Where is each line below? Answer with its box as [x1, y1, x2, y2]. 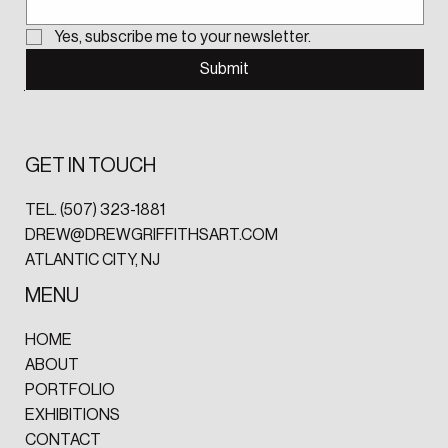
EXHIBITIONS [24, 406, 120, 423]
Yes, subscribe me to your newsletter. [53, 28, 311, 45]
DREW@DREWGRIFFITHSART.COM [24, 227, 278, 244]
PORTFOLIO [24, 381, 115, 398]
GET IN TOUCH [24, 156, 156, 177]
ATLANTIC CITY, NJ [24, 252, 160, 269]
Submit [200, 60, 250, 77]
